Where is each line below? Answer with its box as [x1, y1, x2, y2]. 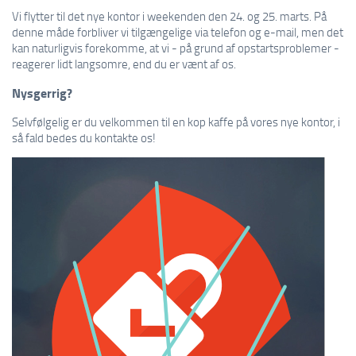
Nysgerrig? [12, 83, 72, 102]
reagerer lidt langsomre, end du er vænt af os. [12, 56, 236, 72]
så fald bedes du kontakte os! [12, 130, 156, 145]
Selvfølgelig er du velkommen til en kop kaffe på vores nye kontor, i [12, 114, 340, 130]
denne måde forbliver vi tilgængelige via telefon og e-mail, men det [12, 24, 343, 40]
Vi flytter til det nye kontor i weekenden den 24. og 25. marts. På [12, 8, 327, 24]
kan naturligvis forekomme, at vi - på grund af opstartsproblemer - [12, 40, 339, 56]
